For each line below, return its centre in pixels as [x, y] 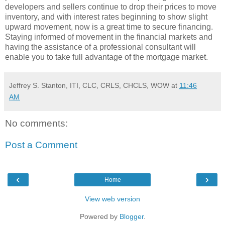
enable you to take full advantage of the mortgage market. [106, 57]
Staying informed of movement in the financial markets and [109, 37]
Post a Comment [41, 145]
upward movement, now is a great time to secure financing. [109, 27]
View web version [113, 199]
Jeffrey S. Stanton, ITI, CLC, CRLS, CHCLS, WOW [89, 85]
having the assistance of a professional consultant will [100, 47]
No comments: [36, 123]
